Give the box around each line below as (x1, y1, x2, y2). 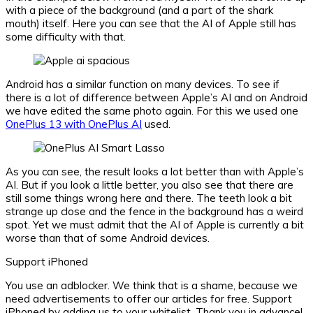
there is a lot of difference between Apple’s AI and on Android (6, 91, 307, 105)
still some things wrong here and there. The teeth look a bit (6, 191, 292, 205)
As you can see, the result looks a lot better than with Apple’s (6, 165, 304, 179)
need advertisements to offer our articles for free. (6, 292, 249, 306)
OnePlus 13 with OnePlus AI (6, 117, 142, 131)
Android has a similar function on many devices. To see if (6, 78, 279, 92)
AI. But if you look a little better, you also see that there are (6, 178, 293, 192)
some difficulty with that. (6, 30, 126, 44)
